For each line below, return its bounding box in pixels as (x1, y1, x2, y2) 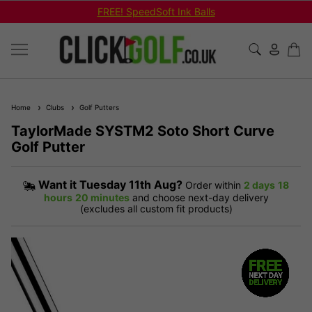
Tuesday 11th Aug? (79, 177, 182, 192)
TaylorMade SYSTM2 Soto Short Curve (11, 122, 274, 139)
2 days (244, 178, 275, 191)
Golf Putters (75, 102, 119, 111)
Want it (38, 177, 79, 192)
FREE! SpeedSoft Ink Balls (97, 6, 215, 17)
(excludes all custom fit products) (79, 202, 233, 214)
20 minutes (75, 191, 130, 203)
